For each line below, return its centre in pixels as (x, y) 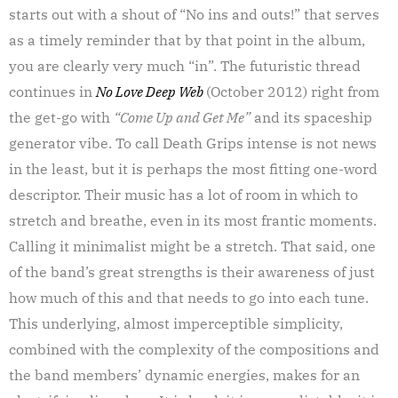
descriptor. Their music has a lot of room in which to (183, 194)
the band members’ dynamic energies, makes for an (184, 374)
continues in (52, 91)
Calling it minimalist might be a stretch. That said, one (192, 246)
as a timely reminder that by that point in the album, (187, 40)
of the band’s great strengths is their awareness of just (192, 271)
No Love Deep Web (150, 91)
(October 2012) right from (293, 91)
